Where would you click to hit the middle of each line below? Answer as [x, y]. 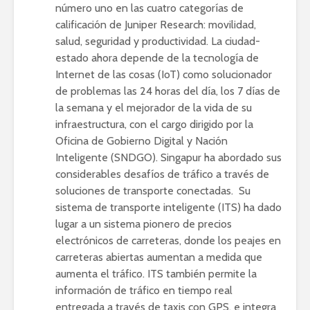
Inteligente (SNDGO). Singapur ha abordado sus [168, 157]
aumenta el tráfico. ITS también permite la [156, 273]
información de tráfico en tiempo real [144, 290]
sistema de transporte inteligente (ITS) [149, 207]
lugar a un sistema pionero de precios [144, 224]
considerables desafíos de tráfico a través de [162, 174]
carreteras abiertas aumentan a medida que [159, 257]
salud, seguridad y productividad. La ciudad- [158, 41]
